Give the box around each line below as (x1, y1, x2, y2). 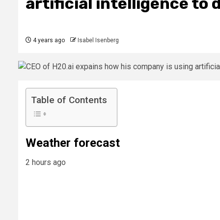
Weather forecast (26, 136, 120, 150)
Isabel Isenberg (78, 37, 119, 44)
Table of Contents (31, 94, 107, 106)
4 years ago (31, 37, 65, 44)
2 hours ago (26, 158, 66, 167)
